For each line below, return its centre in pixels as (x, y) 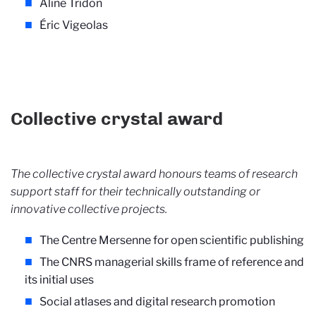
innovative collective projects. (89, 209)
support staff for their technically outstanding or (135, 192)
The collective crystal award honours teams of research (154, 174)
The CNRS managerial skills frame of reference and (172, 262)
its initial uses (59, 280)
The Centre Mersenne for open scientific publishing (172, 241)
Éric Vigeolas (74, 25)
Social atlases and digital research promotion (157, 302)
